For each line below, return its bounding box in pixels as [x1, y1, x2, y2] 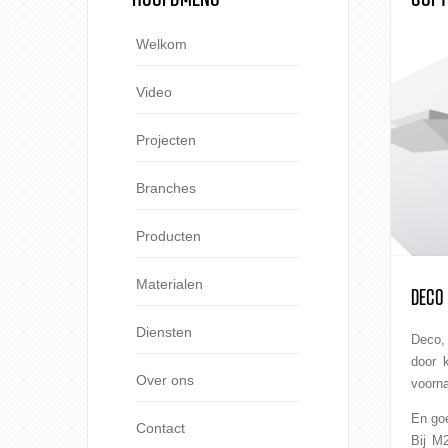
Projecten [136, 132, 196, 149]
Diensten [136, 324, 192, 341]
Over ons [136, 372, 194, 389]
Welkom [136, 36, 187, 53]
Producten [136, 228, 201, 245]
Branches [136, 180, 196, 197]
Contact [136, 420, 185, 437]
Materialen [136, 276, 203, 293]
